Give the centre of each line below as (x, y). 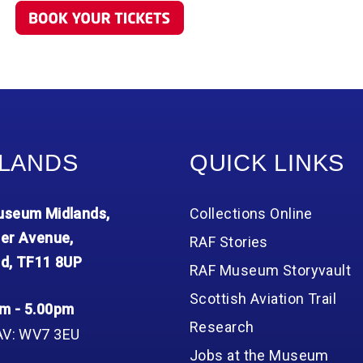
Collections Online (251, 214)
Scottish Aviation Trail (263, 299)
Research (222, 327)
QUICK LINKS (267, 163)
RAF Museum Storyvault (271, 270)
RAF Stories (229, 242)
